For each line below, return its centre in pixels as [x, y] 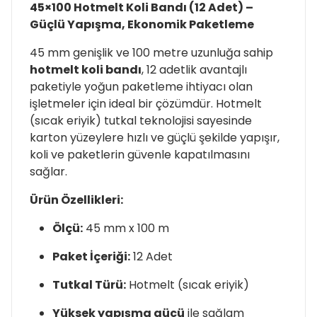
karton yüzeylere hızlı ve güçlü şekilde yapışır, [155, 137]
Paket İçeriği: [91, 256]
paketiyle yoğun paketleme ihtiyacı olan [141, 86]
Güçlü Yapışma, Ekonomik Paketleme [142, 24]
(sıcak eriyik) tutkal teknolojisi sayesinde [141, 120]
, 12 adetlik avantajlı [194, 69]
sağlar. [48, 171]
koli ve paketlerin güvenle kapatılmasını [140, 154]
